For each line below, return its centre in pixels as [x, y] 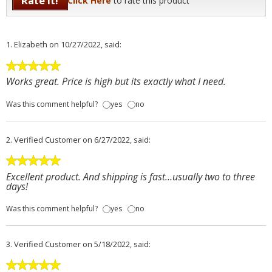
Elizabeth [31, 45]
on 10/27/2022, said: [85, 45]
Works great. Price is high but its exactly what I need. [116, 82]
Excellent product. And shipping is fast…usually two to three [131, 176]
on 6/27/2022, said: [117, 139]
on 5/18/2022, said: [117, 244]
